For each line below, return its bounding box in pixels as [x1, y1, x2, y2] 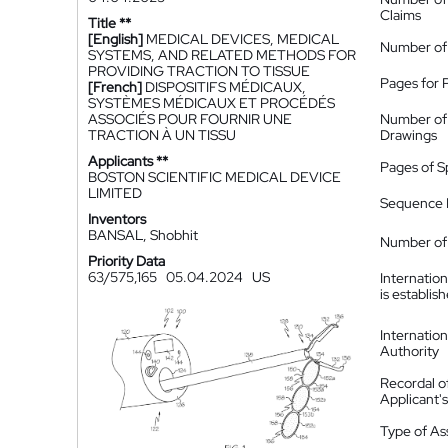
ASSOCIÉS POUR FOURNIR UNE [88, 110, 292, 128]
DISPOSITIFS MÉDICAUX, [145, 78, 306, 96]
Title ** [88, 14, 131, 32]
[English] [88, 30, 143, 48]
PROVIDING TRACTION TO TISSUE [88, 62, 310, 80]
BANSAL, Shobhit [88, 226, 198, 244]
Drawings [380, 126, 437, 144]
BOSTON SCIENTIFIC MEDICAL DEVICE [88, 168, 341, 186]
